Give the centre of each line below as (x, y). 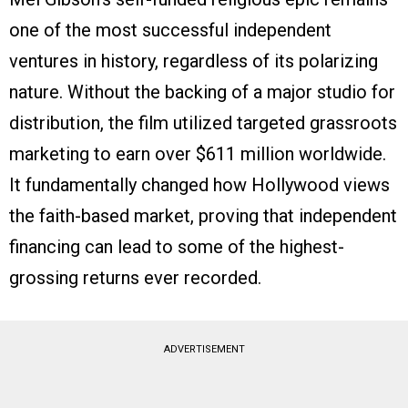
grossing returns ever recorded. (135, 277)
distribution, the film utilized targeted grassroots (203, 122)
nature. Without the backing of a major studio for (202, 92)
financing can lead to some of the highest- (177, 246)
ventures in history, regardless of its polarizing (194, 61)
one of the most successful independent (170, 30)
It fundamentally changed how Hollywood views (199, 184)
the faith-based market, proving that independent (203, 215)
